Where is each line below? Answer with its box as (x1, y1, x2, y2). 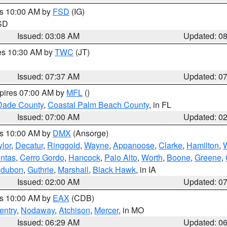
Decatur (15, 139, 43, 151)
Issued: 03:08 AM (17, 30, 80, 42)
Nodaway (21, 204, 55, 216)
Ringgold (47, 139, 80, 151)
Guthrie (27, 164, 54, 175)
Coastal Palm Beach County (48, 99, 149, 110)
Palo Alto (104, 152, 137, 163)
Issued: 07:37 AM (17, 70, 80, 82)
